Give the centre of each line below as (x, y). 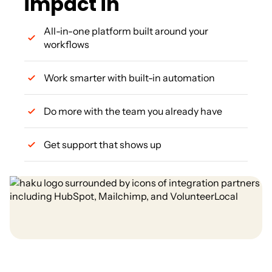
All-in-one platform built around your (126, 31)
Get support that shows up (103, 145)
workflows (66, 45)
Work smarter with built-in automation (129, 78)
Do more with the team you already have (133, 111)
